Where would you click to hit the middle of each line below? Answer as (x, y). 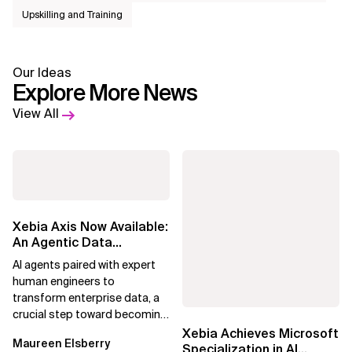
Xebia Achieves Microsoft (260, 334)
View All (36, 114)
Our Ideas (42, 73)
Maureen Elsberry (61, 343)
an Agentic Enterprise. (69, 330)
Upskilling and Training (72, 15)
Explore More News (105, 93)
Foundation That (63, 258)
